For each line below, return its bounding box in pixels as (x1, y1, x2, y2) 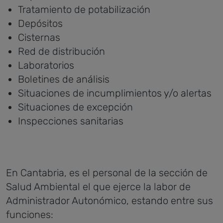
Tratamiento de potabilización (18, 3, 150, 15)
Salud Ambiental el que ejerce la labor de (6, 181, 191, 193)
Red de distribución (18, 45, 105, 57)
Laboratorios (18, 59, 74, 71)
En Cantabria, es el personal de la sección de (6, 167, 208, 179)
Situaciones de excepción (18, 101, 133, 113)
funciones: (6, 209, 53, 221)
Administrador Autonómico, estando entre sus (6, 195, 213, 207)
